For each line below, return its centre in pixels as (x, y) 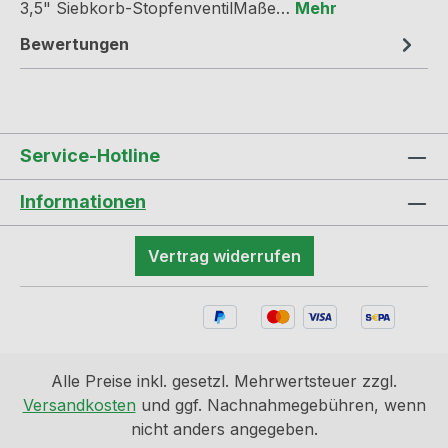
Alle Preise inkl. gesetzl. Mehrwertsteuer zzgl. (224, 381)
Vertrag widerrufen (224, 256)
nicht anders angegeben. (224, 429)
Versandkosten (79, 405)
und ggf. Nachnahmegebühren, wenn (280, 405)
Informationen (83, 202)
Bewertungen (74, 44)
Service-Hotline (90, 156)
